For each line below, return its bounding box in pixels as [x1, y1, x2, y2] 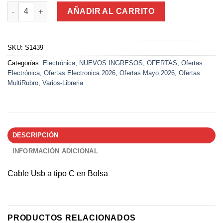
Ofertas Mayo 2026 [119, 69, 175, 77]
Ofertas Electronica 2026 [44, 69, 115, 77]
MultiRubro [7, 79, 38, 87]
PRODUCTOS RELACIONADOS [7, 213, 136, 222]
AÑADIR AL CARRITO [67, 7, 155, 16]
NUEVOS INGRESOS [79, 59, 143, 67]
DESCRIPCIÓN [12, 131, 59, 139]
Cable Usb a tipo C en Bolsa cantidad [7, 2, 134, 11]
